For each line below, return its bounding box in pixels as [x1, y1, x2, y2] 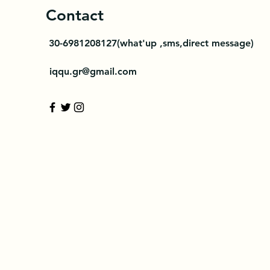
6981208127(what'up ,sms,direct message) [63, 37, 254, 49]
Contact [46, 6, 104, 25]
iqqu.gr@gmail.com [49, 66, 137, 77]
